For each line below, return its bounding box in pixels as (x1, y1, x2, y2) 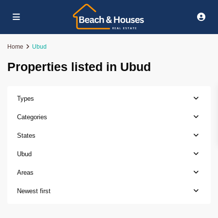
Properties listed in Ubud (7, 60, 151, 73)
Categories (17, 113, 47, 121)
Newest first (17, 187, 51, 195)
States (17, 132, 36, 139)
